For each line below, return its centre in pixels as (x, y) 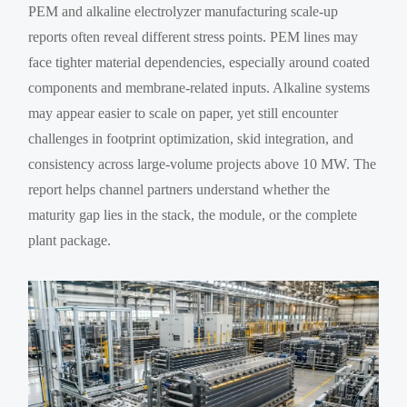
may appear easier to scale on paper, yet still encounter (184, 113)
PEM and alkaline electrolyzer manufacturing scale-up (184, 11)
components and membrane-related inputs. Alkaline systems (199, 87)
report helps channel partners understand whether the (179, 189)
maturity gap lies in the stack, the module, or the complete (193, 214)
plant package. (70, 240)
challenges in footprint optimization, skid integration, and (191, 138)
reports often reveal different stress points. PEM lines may (194, 36)
